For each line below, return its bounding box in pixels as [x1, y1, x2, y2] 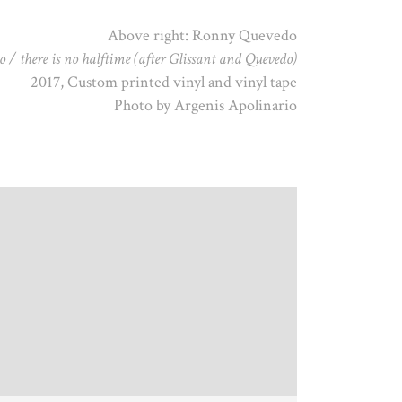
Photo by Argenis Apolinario [114, 95, 297, 117]
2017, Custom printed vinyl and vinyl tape [31, 72, 297, 93]
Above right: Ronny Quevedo [108, 25, 297, 47]
